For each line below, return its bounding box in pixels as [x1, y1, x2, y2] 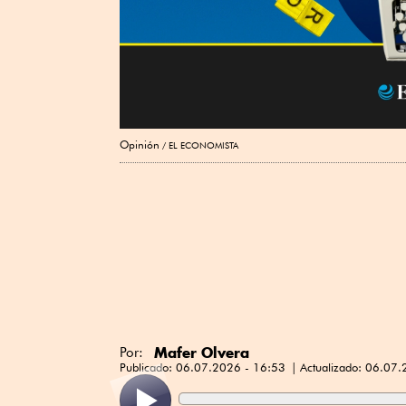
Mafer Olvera [154, 343, 249, 362]
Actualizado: [300, 360, 365, 375]
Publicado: [120, 360, 176, 375]
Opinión [120, 138, 159, 152]
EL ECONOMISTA [169, 140, 238, 151]
